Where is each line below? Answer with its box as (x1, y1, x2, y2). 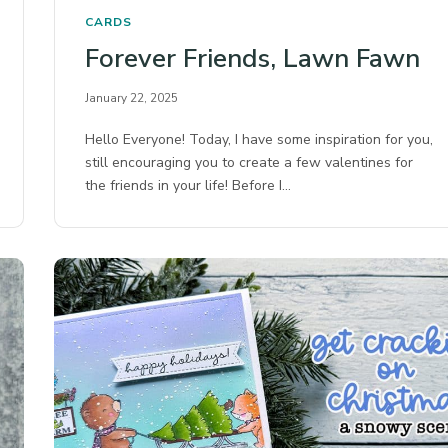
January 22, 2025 (85, 90, 178, 107)
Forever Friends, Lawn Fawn (85, 41, 420, 77)
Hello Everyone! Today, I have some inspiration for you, (85, 130, 434, 150)
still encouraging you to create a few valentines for (85, 153, 414, 173)
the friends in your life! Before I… (85, 176, 292, 196)
